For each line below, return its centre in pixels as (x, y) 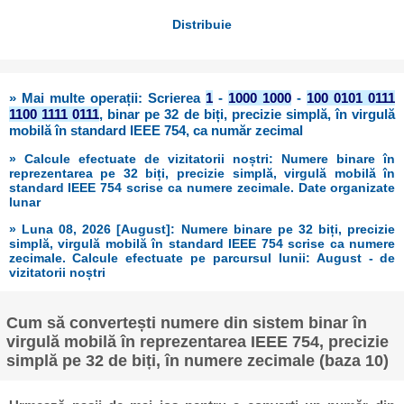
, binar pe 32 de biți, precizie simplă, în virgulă (247, 115)
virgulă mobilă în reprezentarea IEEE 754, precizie (198, 341)
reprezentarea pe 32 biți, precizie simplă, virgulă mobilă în (202, 174)
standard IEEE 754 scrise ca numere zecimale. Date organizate (202, 188)
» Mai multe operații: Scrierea (108, 98)
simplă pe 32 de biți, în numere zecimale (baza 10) (198, 360)
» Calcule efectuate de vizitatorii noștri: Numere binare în (202, 159)
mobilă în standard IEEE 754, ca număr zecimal (156, 131)
